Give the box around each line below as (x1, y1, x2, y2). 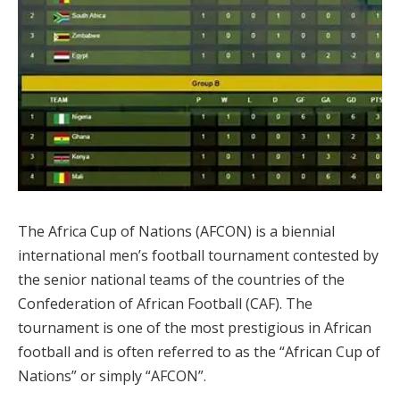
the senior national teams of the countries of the (18, 269, 345, 289)
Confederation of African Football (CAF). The (18, 293, 312, 313)
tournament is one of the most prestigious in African (18, 317, 371, 337)
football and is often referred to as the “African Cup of (18, 341, 380, 362)
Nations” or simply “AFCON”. (18, 365, 217, 386)
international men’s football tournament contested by (18, 245, 379, 265)
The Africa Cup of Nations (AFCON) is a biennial (18, 221, 335, 241)
